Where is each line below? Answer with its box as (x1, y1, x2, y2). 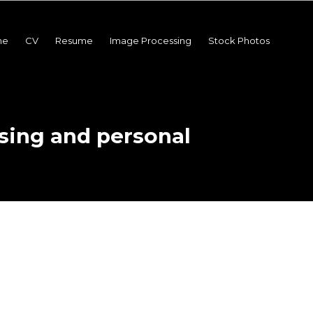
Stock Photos (208, 35, 270, 46)
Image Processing (110, 35, 191, 46)
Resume (55, 35, 93, 46)
